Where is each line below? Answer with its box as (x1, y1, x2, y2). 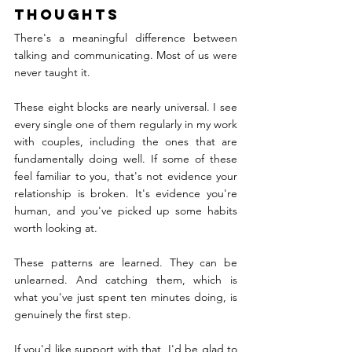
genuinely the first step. (14, 307, 131, 322)
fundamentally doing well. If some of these (14, 152, 237, 167)
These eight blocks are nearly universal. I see (14, 100, 237, 115)
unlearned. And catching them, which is (14, 273, 237, 288)
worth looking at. (14, 221, 97, 236)
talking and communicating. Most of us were (14, 48, 237, 63)
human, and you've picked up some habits (14, 203, 237, 218)
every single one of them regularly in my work (14, 117, 237, 132)
